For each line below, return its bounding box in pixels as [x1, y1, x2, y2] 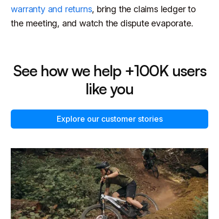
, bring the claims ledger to [92, 3, 196, 14]
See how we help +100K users [13, 61, 206, 80]
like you [86, 79, 133, 98]
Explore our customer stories [56, 113, 163, 124]
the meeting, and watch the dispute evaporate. [11, 18, 193, 28]
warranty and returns [11, 3, 92, 14]
